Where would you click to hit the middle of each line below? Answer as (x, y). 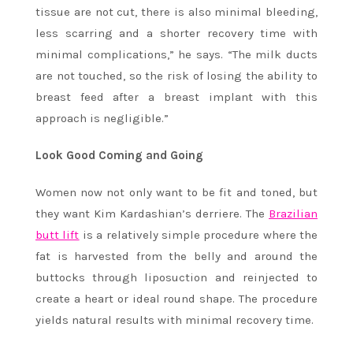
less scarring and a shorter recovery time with (176, 33)
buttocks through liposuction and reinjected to (176, 278)
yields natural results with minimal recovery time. (175, 320)
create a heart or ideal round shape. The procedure (176, 299)
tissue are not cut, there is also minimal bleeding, (176, 12)
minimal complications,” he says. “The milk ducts (176, 55)
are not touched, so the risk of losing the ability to (176, 76)
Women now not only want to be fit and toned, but (176, 193)
